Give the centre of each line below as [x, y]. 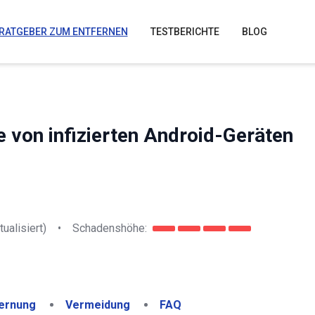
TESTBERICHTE [185, 32]
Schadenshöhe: [110, 228]
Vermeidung [98, 305]
